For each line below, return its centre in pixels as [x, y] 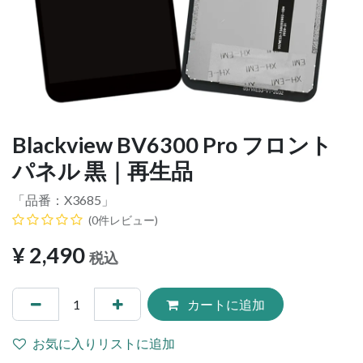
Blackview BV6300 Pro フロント [172, 145]
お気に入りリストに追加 [104, 343]
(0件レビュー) [123, 220]
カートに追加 [224, 304]
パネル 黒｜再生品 [102, 171]
